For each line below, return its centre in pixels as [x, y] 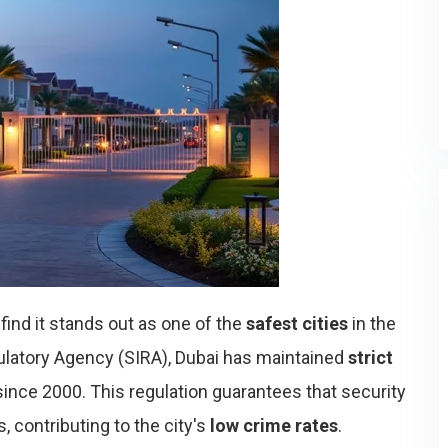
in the [372, 323]
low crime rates [274, 425]
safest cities [297, 323]
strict [370, 357]
